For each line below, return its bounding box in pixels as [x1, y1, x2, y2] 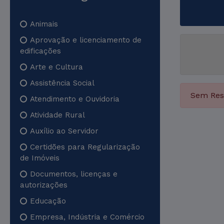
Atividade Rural [30, 110, 85, 119]
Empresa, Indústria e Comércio [30, 212, 144, 221]
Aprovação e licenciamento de [30, 35, 141, 44]
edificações [20, 46, 61, 55]
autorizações [20, 180, 67, 189]
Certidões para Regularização [30, 142, 140, 151]
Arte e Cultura [30, 62, 83, 71]
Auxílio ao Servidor [30, 126, 98, 135]
